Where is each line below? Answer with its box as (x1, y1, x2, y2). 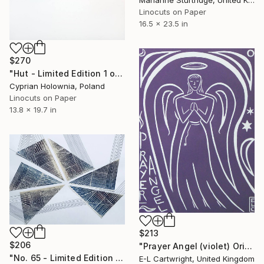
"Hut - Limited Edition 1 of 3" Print (115, 68, 123, 79)
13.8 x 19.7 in (9, 105, 57, 115)
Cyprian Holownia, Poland (9, 81, 105, 91)
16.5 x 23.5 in (139, 18, 188, 28)
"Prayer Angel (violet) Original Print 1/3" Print (245, 240, 253, 251)
